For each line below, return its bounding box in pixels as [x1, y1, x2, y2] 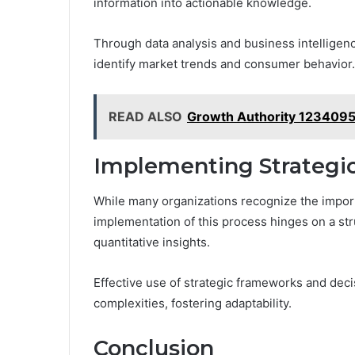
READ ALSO [109, 108, 182, 124]
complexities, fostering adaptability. [94, 296, 292, 311]
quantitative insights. [94, 235, 210, 250]
